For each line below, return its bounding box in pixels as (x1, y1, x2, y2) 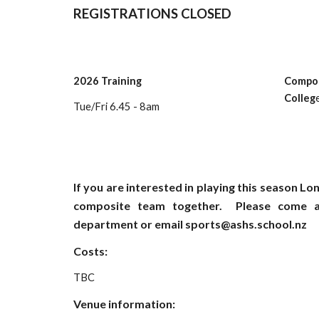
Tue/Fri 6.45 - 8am (73, 100, 159, 113)
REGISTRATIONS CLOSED (73, 6, 231, 21)
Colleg (283, 92, 315, 104)
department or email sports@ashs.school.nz (73, 217, 307, 231)
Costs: (73, 244, 110, 258)
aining (111, 75, 142, 87)
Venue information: (73, 297, 177, 310)
